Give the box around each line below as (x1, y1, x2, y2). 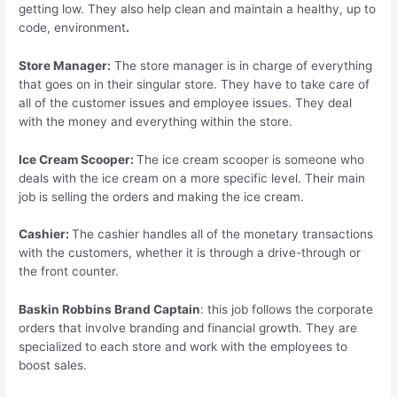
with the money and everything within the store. (19, 113, 293, 128)
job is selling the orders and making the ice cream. (19, 189, 305, 204)
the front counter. (19, 264, 120, 279)
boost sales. (19, 358, 88, 373)
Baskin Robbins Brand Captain (19, 302, 201, 317)
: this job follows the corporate (200, 302, 374, 317)
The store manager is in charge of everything (111, 58, 373, 73)
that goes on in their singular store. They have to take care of (19, 76, 370, 91)
